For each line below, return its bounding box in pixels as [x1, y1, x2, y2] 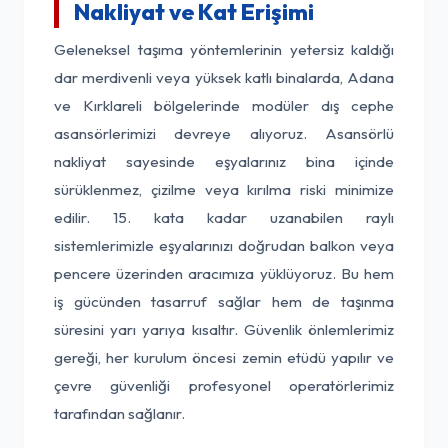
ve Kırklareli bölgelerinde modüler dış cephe [54, 96, 394, 115]
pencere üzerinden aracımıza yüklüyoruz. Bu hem [54, 264, 394, 283]
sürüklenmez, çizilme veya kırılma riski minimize [54, 180, 394, 199]
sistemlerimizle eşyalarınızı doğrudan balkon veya [54, 236, 394, 255]
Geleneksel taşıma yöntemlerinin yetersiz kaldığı [54, 40, 394, 59]
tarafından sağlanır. [54, 404, 185, 423]
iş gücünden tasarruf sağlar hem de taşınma [54, 292, 394, 311]
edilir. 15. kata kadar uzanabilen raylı [54, 208, 394, 227]
